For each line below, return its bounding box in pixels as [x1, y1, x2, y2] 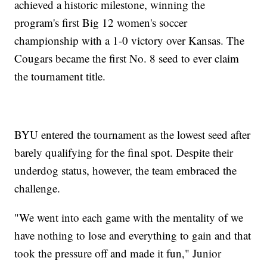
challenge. [14, 181, 61, 196]
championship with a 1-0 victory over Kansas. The [14, 33, 245, 48]
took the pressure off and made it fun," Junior [14, 246, 222, 261]
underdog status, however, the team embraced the [14, 163, 237, 178]
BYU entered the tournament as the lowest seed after [14, 127, 251, 142]
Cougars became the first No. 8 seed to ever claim [14, 51, 240, 66]
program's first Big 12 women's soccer [14, 15, 188, 30]
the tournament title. [14, 69, 106, 84]
